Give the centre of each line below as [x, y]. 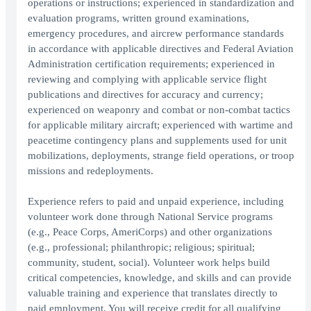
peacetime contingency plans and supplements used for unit [157, 141]
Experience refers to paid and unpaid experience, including [156, 202]
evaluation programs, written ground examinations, [138, 18]
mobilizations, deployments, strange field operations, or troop [161, 156]
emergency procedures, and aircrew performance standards [156, 34]
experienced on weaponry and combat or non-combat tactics [159, 110]
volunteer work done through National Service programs [150, 217]
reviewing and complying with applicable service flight [147, 79]
